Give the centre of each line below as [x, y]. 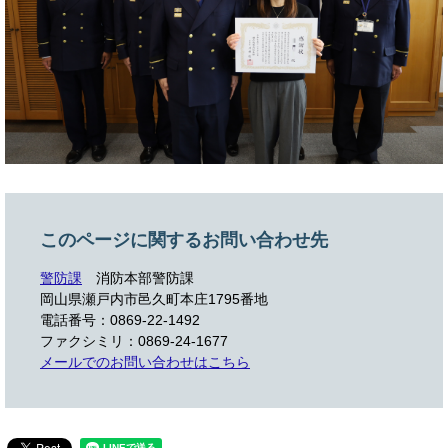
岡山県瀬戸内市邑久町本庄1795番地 [154, 299]
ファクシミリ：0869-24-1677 [134, 341]
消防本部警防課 [145, 278]
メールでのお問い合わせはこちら [145, 362]
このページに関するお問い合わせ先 [184, 240]
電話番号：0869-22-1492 [120, 320]
